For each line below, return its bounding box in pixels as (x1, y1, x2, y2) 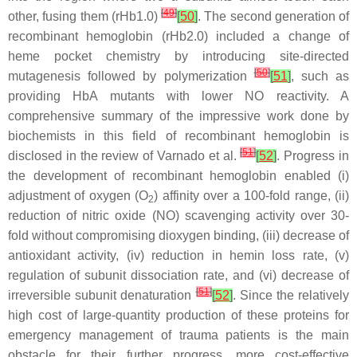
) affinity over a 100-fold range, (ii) (154, 188, 350, 202)
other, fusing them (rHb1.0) (8, 9, 161, 23)
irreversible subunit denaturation (8, 288, 196, 302)
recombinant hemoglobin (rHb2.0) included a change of (8, 29, 349, 43)
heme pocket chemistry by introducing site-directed (8, 49, 349, 63)
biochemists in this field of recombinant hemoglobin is (8, 128, 349, 143)
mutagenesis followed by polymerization (8, 69, 254, 83)
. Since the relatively (232, 288, 349, 302)
